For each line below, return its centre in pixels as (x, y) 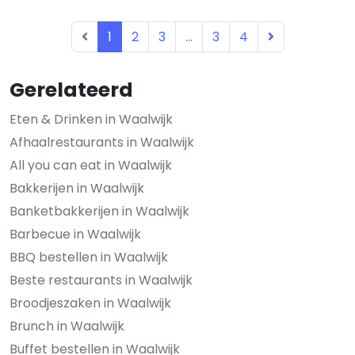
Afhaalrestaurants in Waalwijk (102, 142)
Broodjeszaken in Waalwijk (90, 303)
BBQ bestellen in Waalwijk (89, 257)
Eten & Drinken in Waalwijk (91, 119)
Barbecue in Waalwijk (75, 234)
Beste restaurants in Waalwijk (101, 280)
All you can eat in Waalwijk (91, 165)
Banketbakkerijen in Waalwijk (99, 211)
